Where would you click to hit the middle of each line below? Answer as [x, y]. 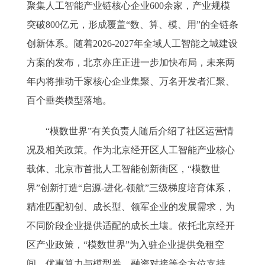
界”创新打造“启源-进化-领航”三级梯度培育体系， [130, 188]
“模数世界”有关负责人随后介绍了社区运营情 [130, 131]
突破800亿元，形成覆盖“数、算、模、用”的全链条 [132, 25]
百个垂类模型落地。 [69, 100]
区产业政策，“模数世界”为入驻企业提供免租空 [125, 245]
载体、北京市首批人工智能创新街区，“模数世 [123, 169]
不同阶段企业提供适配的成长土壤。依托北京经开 [131, 226]
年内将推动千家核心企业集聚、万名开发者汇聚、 [131, 81]
